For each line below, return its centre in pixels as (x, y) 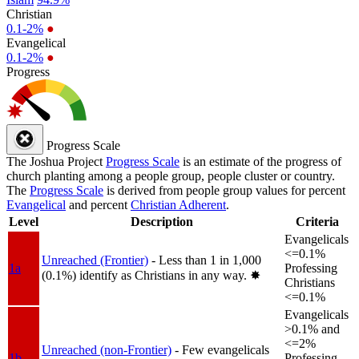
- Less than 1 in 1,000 (206, 260)
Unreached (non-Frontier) (107, 349)
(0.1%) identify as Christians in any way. (146, 275)
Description (161, 221)
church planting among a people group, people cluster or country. (171, 175)
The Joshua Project (56, 161)
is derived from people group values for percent (224, 190)
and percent (98, 204)
